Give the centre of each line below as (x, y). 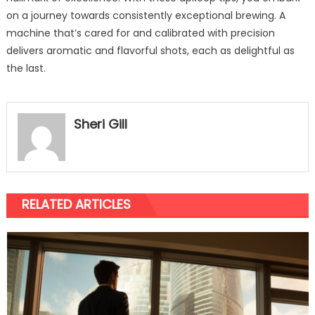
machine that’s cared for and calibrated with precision (140, 33)
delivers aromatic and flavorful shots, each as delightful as (150, 50)
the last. (26, 68)
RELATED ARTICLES (76, 204)
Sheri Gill (100, 124)
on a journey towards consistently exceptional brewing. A (146, 15)
